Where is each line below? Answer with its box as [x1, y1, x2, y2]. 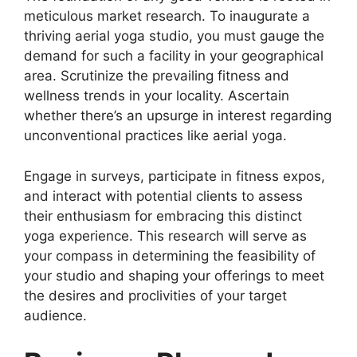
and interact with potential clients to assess [24, 187, 303, 204]
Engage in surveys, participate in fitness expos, [24, 167, 325, 184]
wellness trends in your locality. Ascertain [24, 88, 289, 104]
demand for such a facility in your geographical [24, 48, 324, 65]
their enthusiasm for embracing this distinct [24, 207, 302, 224]
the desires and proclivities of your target [24, 287, 287, 304]
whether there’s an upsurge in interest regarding [24, 108, 331, 124]
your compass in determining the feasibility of [24, 247, 316, 264]
